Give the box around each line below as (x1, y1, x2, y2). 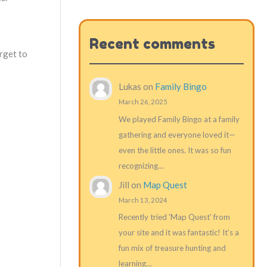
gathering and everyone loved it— (118, 129, 235, 139)
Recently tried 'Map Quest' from (118, 212, 230, 222)
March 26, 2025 (118, 98, 167, 106)
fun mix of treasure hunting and (118, 243, 226, 253)
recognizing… (118, 160, 164, 170)
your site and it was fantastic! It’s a (118, 228, 239, 238)
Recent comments (89, 35, 215, 53)
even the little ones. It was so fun (118, 145, 231, 155)
